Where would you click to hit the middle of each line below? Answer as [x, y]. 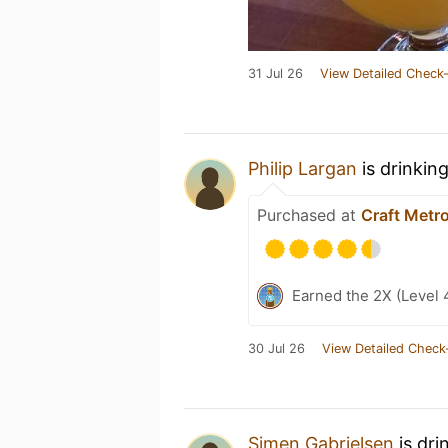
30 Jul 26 [276, 348]
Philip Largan [302, 168]
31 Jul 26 [275, 73]
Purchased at [309, 215]
